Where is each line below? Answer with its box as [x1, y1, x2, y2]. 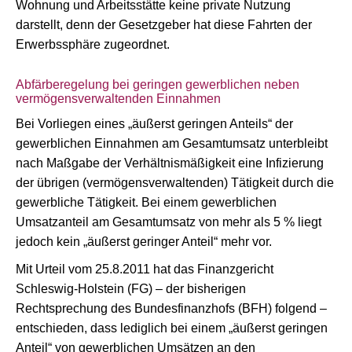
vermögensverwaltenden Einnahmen [16, 92, 221, 105]
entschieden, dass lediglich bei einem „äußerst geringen [16, 321, 328, 335]
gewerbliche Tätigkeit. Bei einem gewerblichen [16, 196, 277, 209]
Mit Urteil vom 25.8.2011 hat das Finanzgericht [16, 262, 273, 276]
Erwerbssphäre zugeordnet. [16, 38, 170, 51]
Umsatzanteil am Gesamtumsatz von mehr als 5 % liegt [16, 215, 321, 229]
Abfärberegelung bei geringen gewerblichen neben [16, 78, 299, 91]
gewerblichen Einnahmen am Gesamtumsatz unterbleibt [16, 137, 328, 150]
